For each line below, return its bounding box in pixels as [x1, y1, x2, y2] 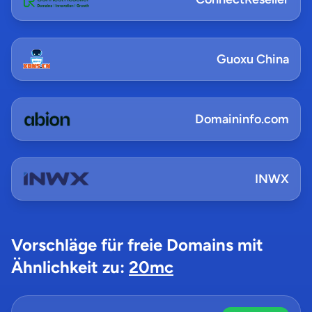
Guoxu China [217, 52, 289, 67]
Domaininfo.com [195, 111, 289, 127]
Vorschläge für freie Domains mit [11, 235, 263, 255]
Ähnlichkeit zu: [11, 257, 129, 277]
